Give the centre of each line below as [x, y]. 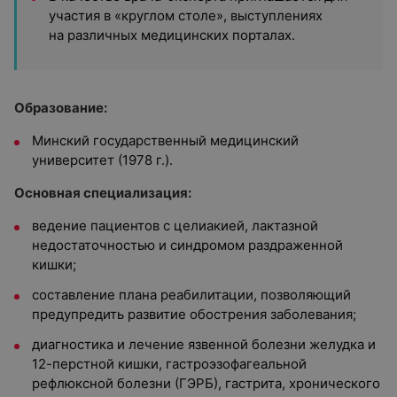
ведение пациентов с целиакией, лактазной [175, 226]
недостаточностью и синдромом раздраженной [187, 245]
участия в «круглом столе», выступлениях [186, 16]
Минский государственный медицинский [165, 140]
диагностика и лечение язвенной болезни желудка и [204, 344]
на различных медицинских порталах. [172, 35]
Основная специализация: [103, 193]
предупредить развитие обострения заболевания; [194, 314]
